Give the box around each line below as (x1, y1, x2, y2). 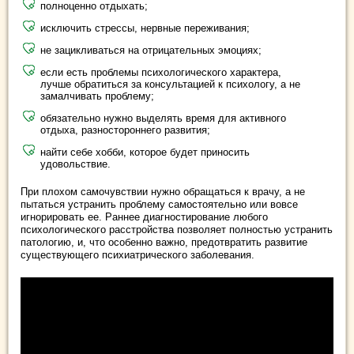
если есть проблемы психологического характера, (40, 66, 281, 79)
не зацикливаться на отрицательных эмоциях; (40, 44, 262, 57)
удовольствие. (40, 158, 111, 171)
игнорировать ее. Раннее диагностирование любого (21, 211, 268, 224)
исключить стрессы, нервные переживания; (40, 22, 250, 35)
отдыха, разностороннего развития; (40, 124, 210, 137)
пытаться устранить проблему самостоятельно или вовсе (21, 198, 298, 211)
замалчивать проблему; (40, 90, 154, 103)
